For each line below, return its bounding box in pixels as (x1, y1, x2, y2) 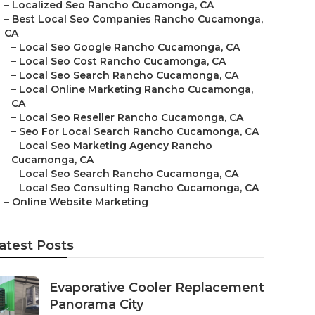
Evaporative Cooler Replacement (49, 280, 264, 295)
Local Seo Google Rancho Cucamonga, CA (19, 41, 240, 53)
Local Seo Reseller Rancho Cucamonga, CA (19, 111, 243, 124)
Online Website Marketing (12, 195, 148, 208)
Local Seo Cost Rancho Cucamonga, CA (19, 55, 226, 67)
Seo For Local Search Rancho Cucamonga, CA (19, 125, 259, 138)
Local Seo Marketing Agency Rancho (19, 139, 212, 152)
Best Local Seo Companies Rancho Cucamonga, (12, 13, 263, 25)
